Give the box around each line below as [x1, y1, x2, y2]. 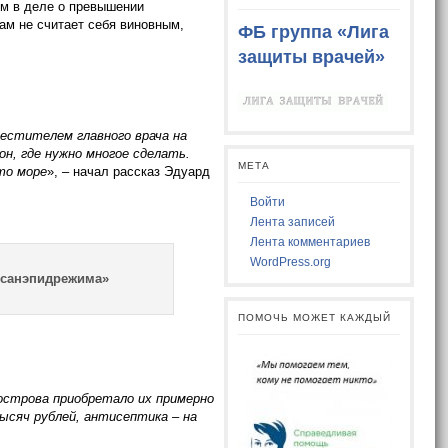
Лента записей [250, 215, 336, 230]
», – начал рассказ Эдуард [47, 164, 211, 179]
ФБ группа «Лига [238, 22, 390, 43]
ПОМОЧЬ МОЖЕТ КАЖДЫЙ [238, 312, 392, 324]
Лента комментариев [250, 235, 371, 250]
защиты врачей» [238, 47, 386, 68]
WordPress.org [250, 255, 332, 270]
